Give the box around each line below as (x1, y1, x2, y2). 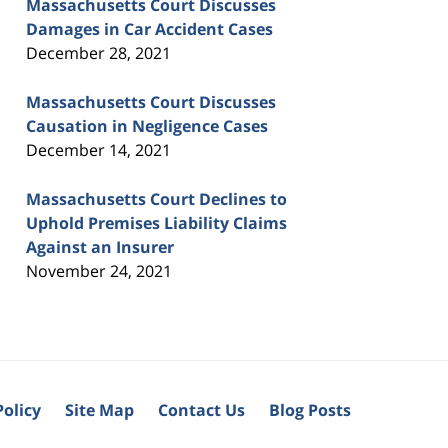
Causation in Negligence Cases (26, 114, 268, 137)
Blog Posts (269, 398, 351, 421)
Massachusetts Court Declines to (26, 187, 287, 210)
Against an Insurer (26, 235, 174, 258)
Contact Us (158, 398, 245, 421)
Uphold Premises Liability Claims (26, 211, 287, 234)
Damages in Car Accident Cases (26, 17, 273, 40)
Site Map (65, 398, 134, 421)
